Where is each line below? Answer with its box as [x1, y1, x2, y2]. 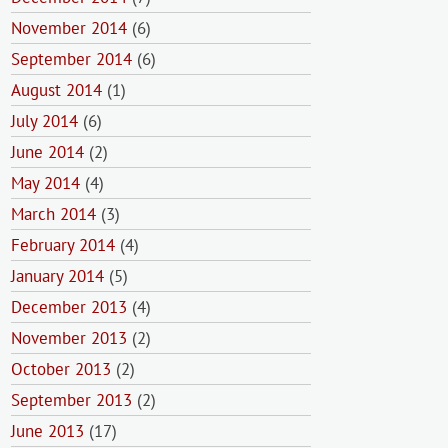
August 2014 [11, 79, 102, 101]
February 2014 [11, 234, 115, 256]
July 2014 [11, 110, 78, 132]
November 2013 [11, 327, 127, 349]
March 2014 [11, 203, 96, 225]
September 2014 [11, 48, 132, 70]
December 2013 [11, 296, 127, 318]
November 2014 [11, 17, 127, 39]
